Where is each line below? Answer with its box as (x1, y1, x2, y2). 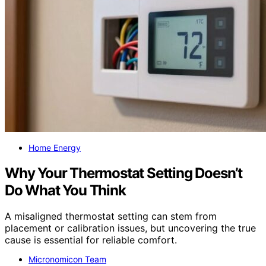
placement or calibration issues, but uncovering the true (5, 222, 256, 235)
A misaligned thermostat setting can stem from (5, 210, 217, 223)
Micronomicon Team (28, 254, 106, 265)
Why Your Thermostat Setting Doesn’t (5, 164, 242, 182)
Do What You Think (5, 181, 126, 199)
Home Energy (28, 142, 81, 153)
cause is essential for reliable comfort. (5, 234, 177, 246)
